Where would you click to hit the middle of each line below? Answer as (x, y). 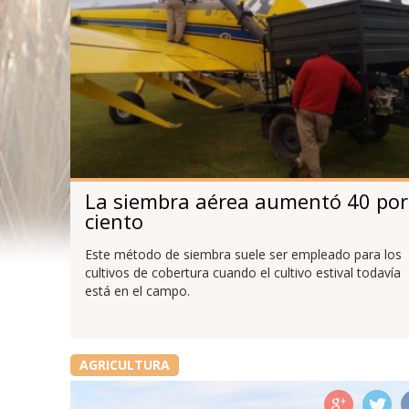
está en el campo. (137, 291)
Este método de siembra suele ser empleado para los (243, 255)
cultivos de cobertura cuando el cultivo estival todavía (242, 273)
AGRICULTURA (124, 365)
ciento (114, 220)
